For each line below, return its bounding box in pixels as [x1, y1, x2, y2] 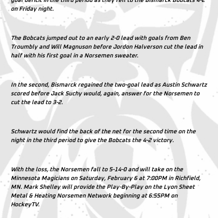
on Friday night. [11, 6, 54, 12]
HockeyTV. [11, 201, 40, 208]
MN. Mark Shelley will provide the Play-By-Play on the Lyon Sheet [11, 184, 195, 190]
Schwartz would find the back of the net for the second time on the [11, 128, 196, 135]
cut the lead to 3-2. [11, 99, 63, 106]
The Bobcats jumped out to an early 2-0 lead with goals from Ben [11, 35, 191, 41]
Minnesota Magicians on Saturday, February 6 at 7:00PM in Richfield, [11, 175, 201, 182]
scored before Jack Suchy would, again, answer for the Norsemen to [11, 91, 200, 97]
